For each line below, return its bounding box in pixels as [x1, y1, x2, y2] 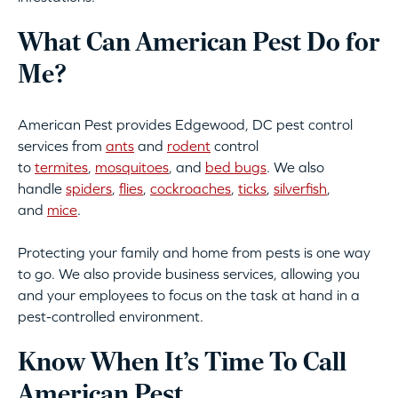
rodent [167, 138, 211, 155]
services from [18, 138, 106, 155]
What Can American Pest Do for [18, 30, 380, 59]
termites [35, 159, 88, 176]
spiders [66, 180, 112, 197]
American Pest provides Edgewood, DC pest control [18, 116, 353, 133]
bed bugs [205, 159, 267, 176]
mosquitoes [95, 159, 169, 176]
